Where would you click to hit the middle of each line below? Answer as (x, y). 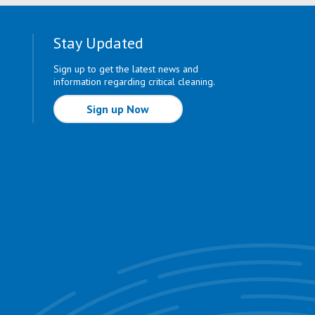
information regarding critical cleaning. (134, 81)
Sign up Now (118, 109)
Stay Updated (98, 43)
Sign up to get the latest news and (126, 69)
